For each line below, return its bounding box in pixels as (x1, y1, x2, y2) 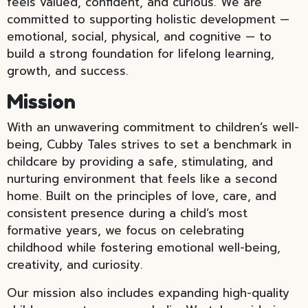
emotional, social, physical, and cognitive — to (7, 27, 272, 45)
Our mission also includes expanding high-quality (7, 284, 289, 302)
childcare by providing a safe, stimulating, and (7, 153, 273, 170)
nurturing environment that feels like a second (7, 170, 277, 188)
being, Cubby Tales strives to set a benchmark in (7, 135, 291, 153)
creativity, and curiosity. (7, 256, 143, 274)
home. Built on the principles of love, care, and (7, 187, 276, 205)
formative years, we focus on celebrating (7, 221, 244, 239)
